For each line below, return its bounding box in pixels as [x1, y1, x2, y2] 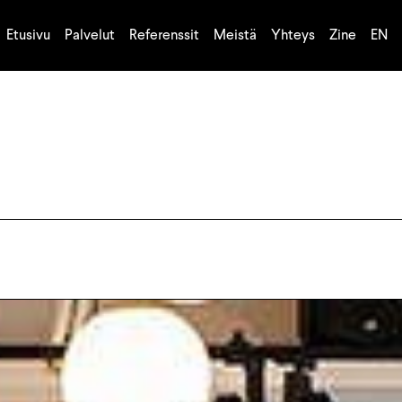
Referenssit [129, 25, 199, 45]
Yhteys [271, 25, 315, 45]
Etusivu [6, 25, 50, 45]
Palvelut [65, 25, 115, 45]
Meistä [214, 25, 257, 45]
